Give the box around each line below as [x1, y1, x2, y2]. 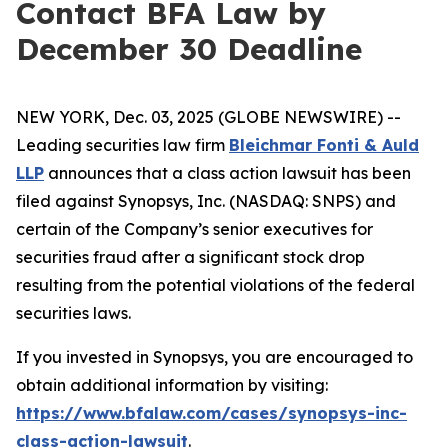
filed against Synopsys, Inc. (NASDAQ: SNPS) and [16, 191, 396, 211]
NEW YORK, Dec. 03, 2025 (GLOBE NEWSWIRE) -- [16, 107, 401, 127]
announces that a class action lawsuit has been [44, 163, 411, 183]
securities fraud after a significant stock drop [16, 247, 365, 267]
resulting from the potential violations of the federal [16, 275, 415, 295]
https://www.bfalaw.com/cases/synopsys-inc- [16, 403, 407, 423]
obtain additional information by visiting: [16, 375, 328, 395]
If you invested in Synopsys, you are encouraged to [16, 347, 413, 367]
